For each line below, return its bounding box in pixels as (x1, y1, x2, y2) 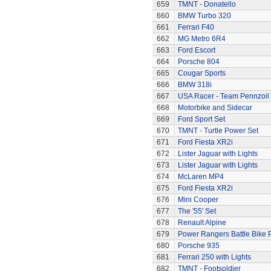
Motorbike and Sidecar (177, 103, 252, 112)
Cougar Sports (177, 69, 226, 77)
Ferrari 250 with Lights (177, 253, 251, 261)
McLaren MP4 (177, 172, 224, 181)
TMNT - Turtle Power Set (177, 126, 258, 135)
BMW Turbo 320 (177, 11, 231, 20)
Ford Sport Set (177, 115, 225, 123)
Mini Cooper (177, 195, 218, 204)
